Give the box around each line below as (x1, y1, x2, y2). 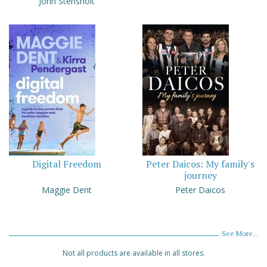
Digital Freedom (32, 157, 101, 171)
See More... (222, 228, 258, 238)
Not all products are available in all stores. (62, 247, 205, 258)
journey (184, 169, 217, 182)
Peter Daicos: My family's (146, 157, 254, 171)
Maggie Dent (42, 184, 92, 195)
